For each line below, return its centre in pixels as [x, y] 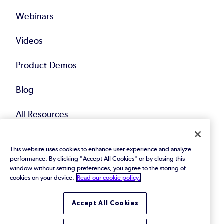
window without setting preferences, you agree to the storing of [98, 168]
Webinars [35, 17]
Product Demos [46, 66]
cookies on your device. [42, 177]
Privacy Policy [85, 212]
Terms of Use [123, 212]
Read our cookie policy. [109, 177]
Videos [29, 41]
